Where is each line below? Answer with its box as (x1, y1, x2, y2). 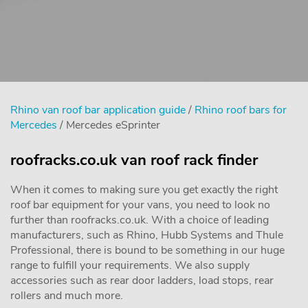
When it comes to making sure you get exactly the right (10, 182, 278, 197)
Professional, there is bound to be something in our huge (10, 243, 285, 258)
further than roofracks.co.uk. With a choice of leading (10, 212, 269, 228)
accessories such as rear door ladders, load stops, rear (10, 273, 274, 288)
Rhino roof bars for (195, 102, 287, 118)
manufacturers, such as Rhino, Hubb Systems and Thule (10, 228, 283, 243)
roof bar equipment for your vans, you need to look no (10, 197, 270, 212)
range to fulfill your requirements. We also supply (10, 258, 250, 273)
